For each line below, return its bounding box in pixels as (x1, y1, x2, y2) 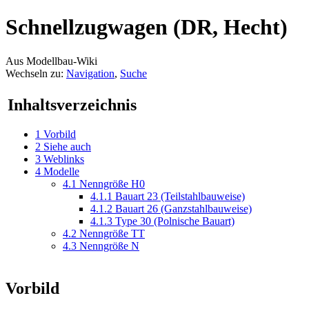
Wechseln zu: (6, 67, 66, 79)
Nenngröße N (79, 239, 139, 252)
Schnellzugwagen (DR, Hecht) (6, 14, 288, 40)
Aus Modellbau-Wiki (6, 54, 97, 67)
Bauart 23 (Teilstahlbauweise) (115, 190, 245, 202)
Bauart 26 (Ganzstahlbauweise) (115, 202, 252, 215)
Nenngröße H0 (79, 177, 145, 190)
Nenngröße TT (79, 227, 145, 239)
